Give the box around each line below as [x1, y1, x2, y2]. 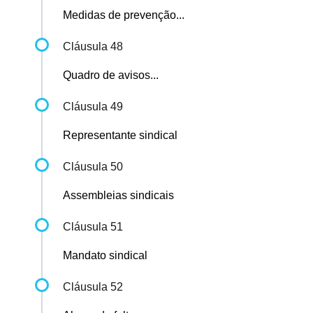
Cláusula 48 [63, 41, 123, 53]
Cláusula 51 [63, 221, 123, 233]
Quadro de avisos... [63, 69, 159, 82]
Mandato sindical [63, 249, 147, 262]
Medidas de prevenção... [63, 9, 184, 22]
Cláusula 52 [63, 281, 123, 293]
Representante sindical [63, 129, 177, 142]
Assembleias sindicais [63, 189, 174, 202]
